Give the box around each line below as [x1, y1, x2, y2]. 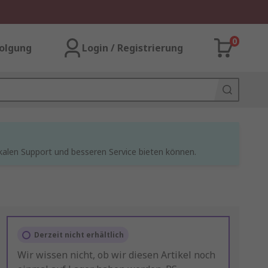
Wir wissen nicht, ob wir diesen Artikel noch [17, 248, 215, 261]
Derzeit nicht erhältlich [33, 230, 124, 240]
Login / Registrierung [82, 41, 183, 54]
